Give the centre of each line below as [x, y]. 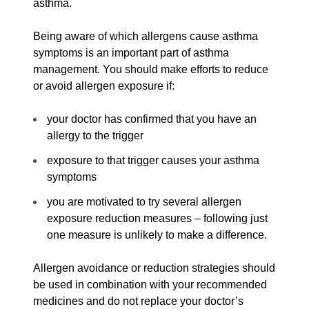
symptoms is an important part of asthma [131, 53]
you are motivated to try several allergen [144, 202]
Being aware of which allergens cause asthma [146, 37]
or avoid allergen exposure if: [104, 86]
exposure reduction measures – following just [157, 219]
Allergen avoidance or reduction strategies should [154, 268]
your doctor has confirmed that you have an [152, 119]
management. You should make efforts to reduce [151, 70]
